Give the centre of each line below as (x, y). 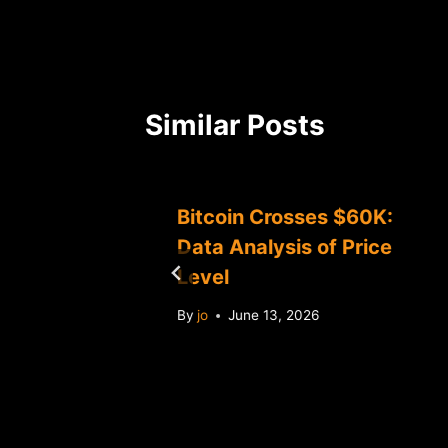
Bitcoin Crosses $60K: (285, 216)
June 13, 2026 (274, 315)
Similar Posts (235, 124)
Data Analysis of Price (284, 246)
